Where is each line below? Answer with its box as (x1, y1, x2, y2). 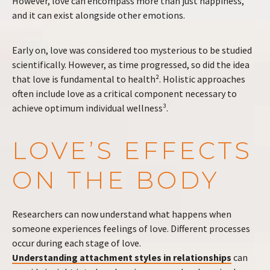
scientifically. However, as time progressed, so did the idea (12, 58, 250, 71)
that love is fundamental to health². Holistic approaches (12, 73, 245, 85)
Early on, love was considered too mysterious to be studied (12, 44, 252, 56)
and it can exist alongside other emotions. (12, 9, 185, 21)
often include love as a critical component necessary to (12, 87, 237, 99)
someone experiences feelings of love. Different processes (12, 222, 250, 234)
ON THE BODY (12, 165, 220, 195)
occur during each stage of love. (12, 237, 141, 249)
